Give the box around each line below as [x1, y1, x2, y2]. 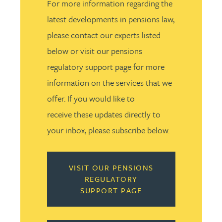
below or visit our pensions [47, 45, 142, 57]
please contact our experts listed [47, 29, 161, 41]
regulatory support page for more [47, 60, 165, 73]
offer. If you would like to [47, 92, 135, 105]
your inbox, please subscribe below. [47, 124, 169, 136]
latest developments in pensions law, [47, 13, 174, 25]
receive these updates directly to [47, 108, 161, 120]
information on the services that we [47, 76, 172, 89]
